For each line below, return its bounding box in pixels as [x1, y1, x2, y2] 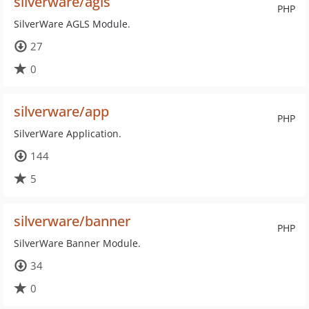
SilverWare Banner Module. [14, 237, 141, 250]
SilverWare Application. [14, 127, 121, 140]
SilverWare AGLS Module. [14, 17, 130, 30]
